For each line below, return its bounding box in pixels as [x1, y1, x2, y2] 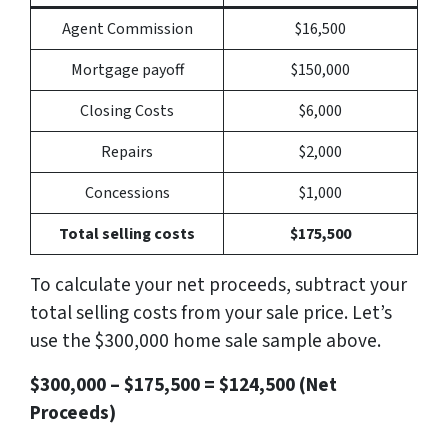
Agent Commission [61, 17, 193, 40]
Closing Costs [80, 99, 174, 122]
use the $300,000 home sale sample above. [30, 326, 381, 355]
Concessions [84, 181, 170, 204]
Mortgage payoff [70, 58, 184, 81]
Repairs [101, 140, 153, 163]
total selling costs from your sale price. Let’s [30, 298, 392, 327]
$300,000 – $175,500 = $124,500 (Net [30, 370, 337, 399]
